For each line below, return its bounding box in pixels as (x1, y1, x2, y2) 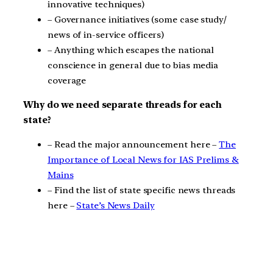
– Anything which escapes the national (48, 44, 214, 56)
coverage (48, 75, 87, 87)
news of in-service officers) (48, 29, 165, 41)
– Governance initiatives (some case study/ (48, 14, 227, 26)
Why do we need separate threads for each (23, 99, 222, 111)
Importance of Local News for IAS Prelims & (48, 154, 239, 165)
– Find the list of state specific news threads (48, 184, 236, 196)
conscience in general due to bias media (48, 60, 219, 71)
